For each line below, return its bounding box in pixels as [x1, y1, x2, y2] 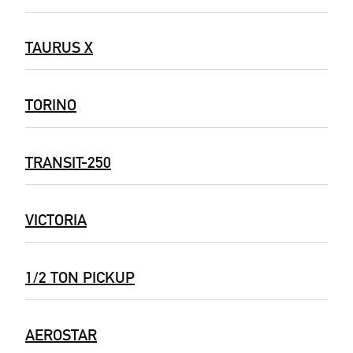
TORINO [25, 95, 76, 114]
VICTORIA [25, 210, 87, 229]
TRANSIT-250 [25, 152, 111, 172]
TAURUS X [25, 37, 93, 57]
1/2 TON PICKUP [25, 267, 135, 287]
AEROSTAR [25, 325, 97, 344]
